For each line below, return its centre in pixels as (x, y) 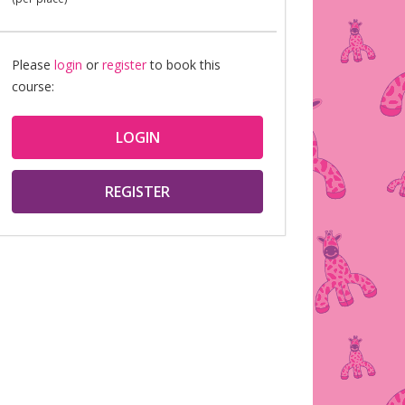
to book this (184, 65)
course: (33, 86)
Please (33, 65)
